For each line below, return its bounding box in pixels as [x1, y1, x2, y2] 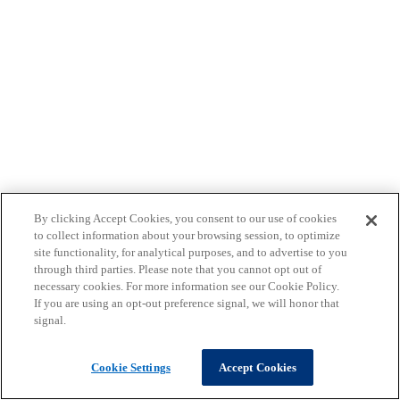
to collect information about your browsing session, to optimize [34, 229, 341, 242]
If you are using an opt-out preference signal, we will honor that [34, 296, 340, 310]
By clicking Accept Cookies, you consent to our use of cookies [34, 212, 337, 225]
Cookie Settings [91, 361, 171, 374]
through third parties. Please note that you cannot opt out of [34, 262, 322, 276]
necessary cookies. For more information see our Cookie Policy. [34, 279, 340, 293]
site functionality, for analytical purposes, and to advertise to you [34, 246, 348, 259]
